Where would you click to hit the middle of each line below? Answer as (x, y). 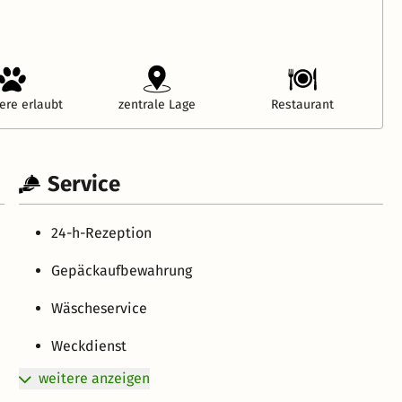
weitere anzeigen (95, 378)
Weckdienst (89, 345)
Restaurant (302, 104)
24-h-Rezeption (102, 232)
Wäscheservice (100, 308)
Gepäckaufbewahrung (122, 270)
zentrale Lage (157, 104)
